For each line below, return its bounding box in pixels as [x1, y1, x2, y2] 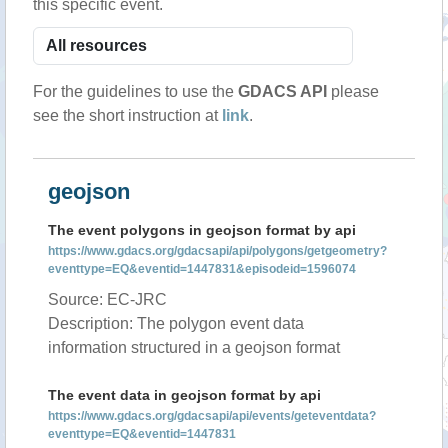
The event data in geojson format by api [48, 387, 321, 403]
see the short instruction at [33, 107, 222, 124]
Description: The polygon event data [48, 315, 304, 332]
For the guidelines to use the [33, 83, 238, 100]
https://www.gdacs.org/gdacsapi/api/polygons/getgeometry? [48, 244, 387, 258]
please [327, 83, 379, 100]
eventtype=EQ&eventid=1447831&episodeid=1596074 [48, 262, 356, 276]
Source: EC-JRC [48, 291, 167, 308]
